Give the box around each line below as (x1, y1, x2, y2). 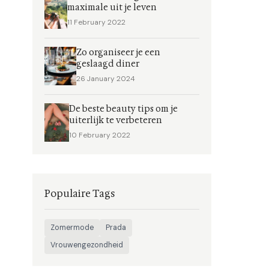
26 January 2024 (76, 74, 135, 83)
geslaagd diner (76, 58, 139, 70)
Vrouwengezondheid (50, 240, 123, 250)
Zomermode (50, 223, 94, 232)
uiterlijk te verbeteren (68, 115, 162, 126)
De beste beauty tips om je (68, 103, 178, 115)
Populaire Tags (44, 187, 115, 200)
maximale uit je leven (67, 2, 157, 13)
